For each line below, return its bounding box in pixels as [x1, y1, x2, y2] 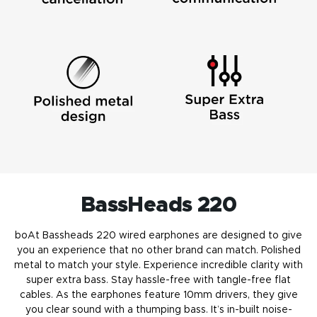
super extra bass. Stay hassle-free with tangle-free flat [26, 275, 291, 285]
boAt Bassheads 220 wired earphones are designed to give [15, 230, 302, 241]
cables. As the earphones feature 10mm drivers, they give [19, 289, 298, 300]
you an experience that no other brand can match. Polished [16, 245, 301, 255]
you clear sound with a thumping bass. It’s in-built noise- [25, 304, 292, 315]
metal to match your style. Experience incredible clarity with [14, 260, 303, 270]
